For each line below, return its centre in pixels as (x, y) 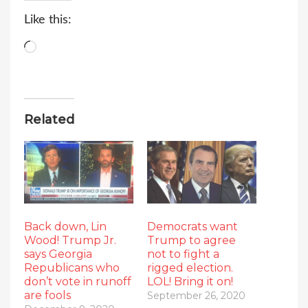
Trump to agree (191, 240)
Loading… (60, 48)
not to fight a (183, 254)
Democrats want (192, 226)
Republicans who (72, 267)
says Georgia (58, 254)
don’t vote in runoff (78, 281)
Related (49, 119)
